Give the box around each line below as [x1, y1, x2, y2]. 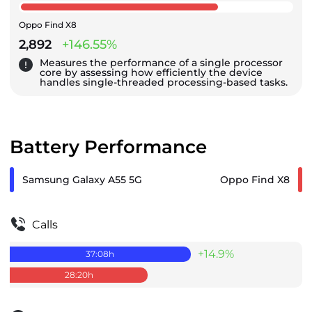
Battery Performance [10, 136, 207, 159]
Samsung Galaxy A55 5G [22, 173, 142, 186]
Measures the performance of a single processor [40, 56, 283, 70]
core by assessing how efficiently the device [40, 66, 263, 79]
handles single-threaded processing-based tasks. [40, 76, 288, 89]
